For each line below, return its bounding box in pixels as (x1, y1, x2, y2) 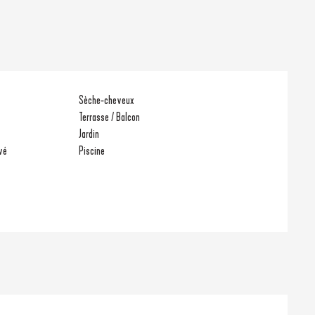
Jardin (79, 127, 100, 141)
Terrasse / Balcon (79, 110, 141, 124)
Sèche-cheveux (79, 93, 134, 107)
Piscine (79, 143, 105, 157)
